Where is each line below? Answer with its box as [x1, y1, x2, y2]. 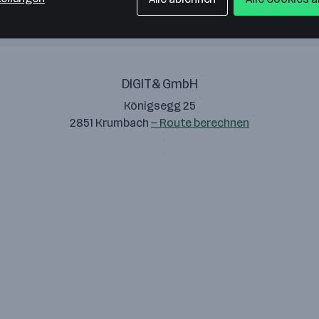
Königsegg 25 [123, 99, 196, 113]
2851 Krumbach [70, 116, 151, 130]
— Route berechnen [151, 116, 249, 130]
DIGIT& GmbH [121, 76, 198, 92]
